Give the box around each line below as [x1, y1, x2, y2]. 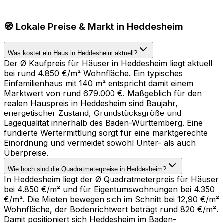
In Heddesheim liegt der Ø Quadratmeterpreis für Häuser [4, 174, 219, 184]
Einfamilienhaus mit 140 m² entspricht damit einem [4, 78, 193, 88]
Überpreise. [4, 147, 48, 158]
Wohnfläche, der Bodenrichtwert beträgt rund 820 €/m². [4, 204, 218, 214]
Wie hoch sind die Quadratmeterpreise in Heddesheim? [8, 165, 166, 173]
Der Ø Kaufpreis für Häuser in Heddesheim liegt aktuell [4, 58, 212, 68]
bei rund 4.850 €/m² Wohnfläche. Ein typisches [4, 68, 183, 78]
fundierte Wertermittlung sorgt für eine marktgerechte [4, 127, 208, 138]
